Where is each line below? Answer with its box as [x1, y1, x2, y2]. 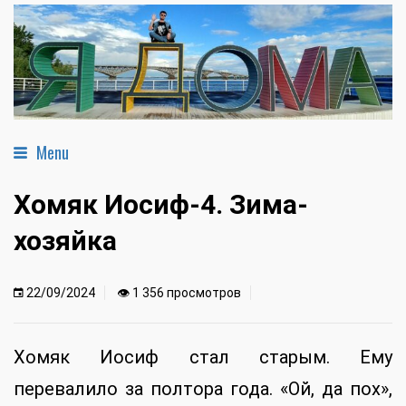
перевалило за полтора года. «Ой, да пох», [14, 378, 392, 401]
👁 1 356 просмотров [117, 285, 241, 301]
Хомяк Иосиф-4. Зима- [14, 188, 308, 221]
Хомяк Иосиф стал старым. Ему [14, 346, 392, 369]
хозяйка [14, 225, 117, 257]
